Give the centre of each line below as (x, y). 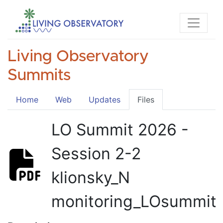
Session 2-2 (96, 154)
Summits (39, 76)
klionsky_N (91, 177)
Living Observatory (78, 57)
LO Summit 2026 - (120, 130)
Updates (105, 100)
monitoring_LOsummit (134, 201)
